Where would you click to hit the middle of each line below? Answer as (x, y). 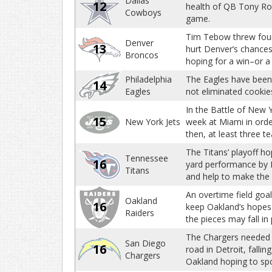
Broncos (142, 55)
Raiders (140, 213)
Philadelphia (148, 79)
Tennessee (147, 158)
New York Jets (153, 122)
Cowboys (143, 12)
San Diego (145, 243)
